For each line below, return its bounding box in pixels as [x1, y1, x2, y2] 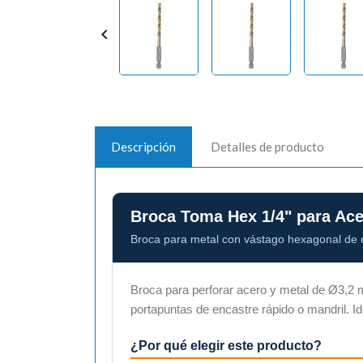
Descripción [111, 139, 176, 154]
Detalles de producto [211, 139, 325, 154]
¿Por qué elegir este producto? [130, 338, 322, 352]
